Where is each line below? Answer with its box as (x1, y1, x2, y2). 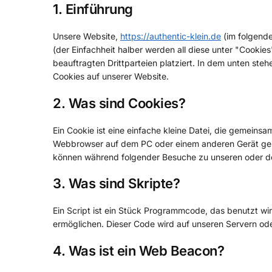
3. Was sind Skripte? (53, 175, 180, 192)
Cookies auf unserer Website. (53, 71, 169, 82)
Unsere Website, (53, 31, 120, 42)
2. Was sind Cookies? (53, 95, 185, 111)
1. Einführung (53, 1, 133, 18)
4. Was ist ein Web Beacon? (53, 242, 224, 259)
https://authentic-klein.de (120, 31, 221, 42)
